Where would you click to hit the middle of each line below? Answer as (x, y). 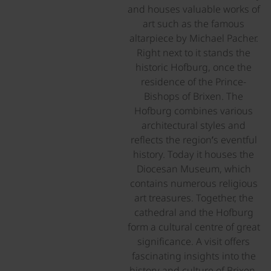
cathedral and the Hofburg (194, 212)
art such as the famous (194, 23)
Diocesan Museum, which (194, 168)
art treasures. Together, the (194, 198)
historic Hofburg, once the (194, 67)
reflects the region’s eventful (194, 139)
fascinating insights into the (194, 256)
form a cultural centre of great (194, 227)
